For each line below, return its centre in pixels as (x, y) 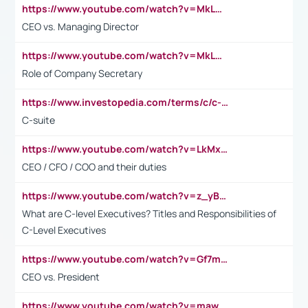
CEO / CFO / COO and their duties (94, 166)
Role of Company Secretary (82, 73)
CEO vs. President (61, 276)
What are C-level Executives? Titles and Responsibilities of (149, 213)
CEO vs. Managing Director (80, 26)
